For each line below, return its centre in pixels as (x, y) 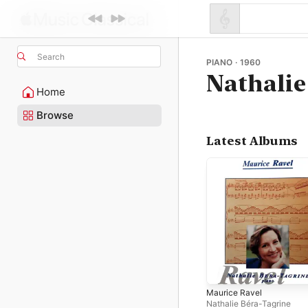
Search (51, 56)
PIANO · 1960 (233, 62)
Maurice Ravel (234, 292)
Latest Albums (252, 141)
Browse (55, 115)
